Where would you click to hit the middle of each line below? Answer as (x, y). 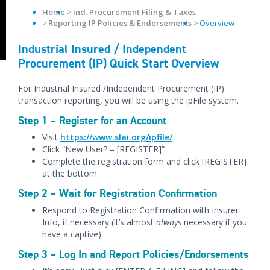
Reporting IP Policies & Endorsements (120, 23)
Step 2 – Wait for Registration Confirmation (118, 193)
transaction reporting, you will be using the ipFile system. (128, 100)
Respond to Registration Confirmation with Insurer (140, 210)
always (169, 222)
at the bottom (70, 173)
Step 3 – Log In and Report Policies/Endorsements (133, 254)
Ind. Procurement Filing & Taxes (134, 12)
